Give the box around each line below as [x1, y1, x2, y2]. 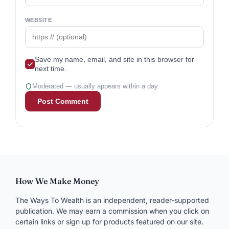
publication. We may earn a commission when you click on [15, 206, 209, 215]
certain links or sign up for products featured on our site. [15, 217, 203, 226]
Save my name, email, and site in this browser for [35, 55, 194, 63]
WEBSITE [25, 16, 52, 23]
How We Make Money [15, 175, 99, 186]
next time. [35, 64, 66, 73]
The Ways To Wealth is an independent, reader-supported [15, 195, 209, 204]
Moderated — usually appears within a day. [32, 82, 159, 90]
